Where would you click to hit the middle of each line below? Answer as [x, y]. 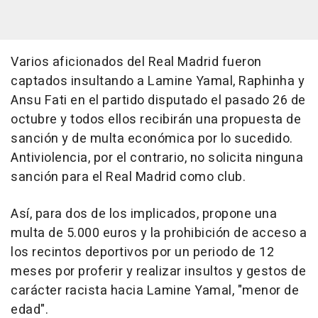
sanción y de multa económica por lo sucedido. [152, 139]
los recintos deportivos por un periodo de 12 [142, 253]
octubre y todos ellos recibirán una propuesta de [156, 120]
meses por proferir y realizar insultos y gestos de [158, 272]
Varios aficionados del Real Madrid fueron [136, 62]
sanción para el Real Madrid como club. [128, 177]
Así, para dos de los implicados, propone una [144, 214]
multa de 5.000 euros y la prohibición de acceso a [159, 234]
